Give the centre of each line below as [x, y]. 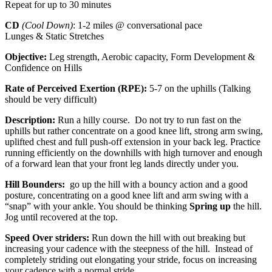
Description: [30, 120]
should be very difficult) [51, 100]
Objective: [26, 57]
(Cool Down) [47, 25]
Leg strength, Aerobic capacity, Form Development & [151, 57]
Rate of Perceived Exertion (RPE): [76, 89]
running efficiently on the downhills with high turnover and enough [134, 153]
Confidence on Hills [43, 68]
